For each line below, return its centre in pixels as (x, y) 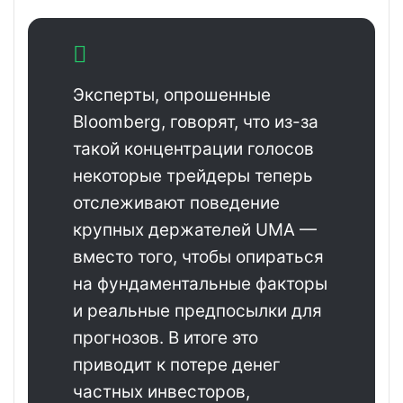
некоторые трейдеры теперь (193, 176)
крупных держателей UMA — (195, 230)
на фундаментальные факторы (200, 284)
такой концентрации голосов (193, 149)
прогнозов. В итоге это (166, 338)
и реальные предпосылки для (197, 311)
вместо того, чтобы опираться (198, 257)
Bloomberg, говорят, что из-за (196, 122)
